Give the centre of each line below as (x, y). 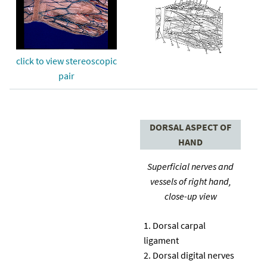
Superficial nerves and (190, 166)
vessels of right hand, (190, 181)
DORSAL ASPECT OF (190, 127)
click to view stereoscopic (66, 60)
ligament (161, 240)
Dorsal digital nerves (193, 255)
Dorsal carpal (179, 225)
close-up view (190, 196)
